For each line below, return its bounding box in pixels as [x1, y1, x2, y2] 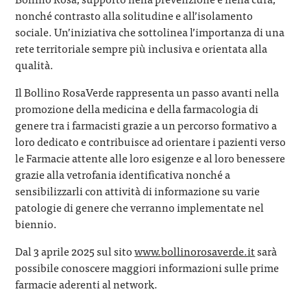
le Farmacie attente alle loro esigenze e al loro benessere [15, 148, 286, 167]
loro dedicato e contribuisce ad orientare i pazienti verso [15, 132, 286, 150]
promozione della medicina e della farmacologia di [15, 99, 259, 117]
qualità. [15, 55, 54, 73]
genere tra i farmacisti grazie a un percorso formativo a [15, 115, 278, 134]
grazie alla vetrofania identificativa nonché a [15, 164, 231, 183]
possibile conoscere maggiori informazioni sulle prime [15, 258, 280, 276]
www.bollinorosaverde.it [134, 241, 256, 260]
